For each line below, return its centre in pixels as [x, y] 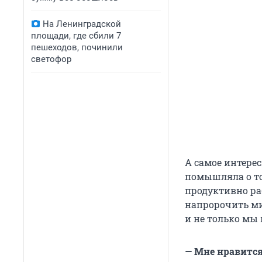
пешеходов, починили [77, 47]
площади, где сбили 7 [76, 36]
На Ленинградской [82, 24]
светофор [51, 59]
